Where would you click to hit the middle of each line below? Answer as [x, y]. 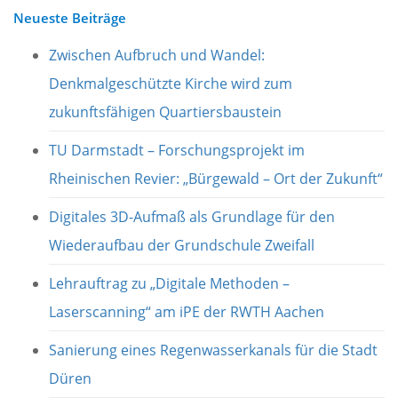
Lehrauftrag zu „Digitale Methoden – [169, 283]
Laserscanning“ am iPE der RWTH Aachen [187, 311]
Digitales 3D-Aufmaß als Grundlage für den [192, 216]
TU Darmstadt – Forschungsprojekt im [177, 150]
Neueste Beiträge [70, 17]
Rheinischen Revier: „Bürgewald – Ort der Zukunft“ [216, 178]
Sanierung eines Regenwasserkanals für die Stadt [213, 350]
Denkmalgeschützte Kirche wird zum [171, 83]
